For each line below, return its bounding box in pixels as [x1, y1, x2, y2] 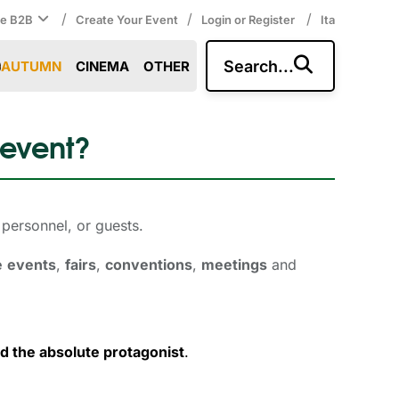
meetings [201, 255, 267, 273]
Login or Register [201, 12, 297, 27]
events [7, 255, 56, 273]
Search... [224, 57, 294, 76]
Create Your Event [76, 12, 178, 27]
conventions [105, 255, 192, 273]
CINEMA [76, 58, 130, 75]
